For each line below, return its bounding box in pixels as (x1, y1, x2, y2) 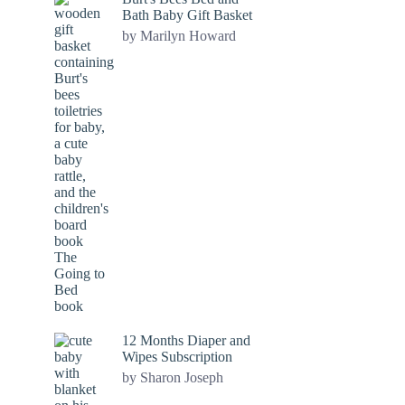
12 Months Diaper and (122, 333, 250, 348)
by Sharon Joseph (122, 370, 223, 385)
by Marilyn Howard (122, 28, 236, 43)
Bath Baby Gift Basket (122, 7, 252, 23)
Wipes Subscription (122, 349, 232, 364)
